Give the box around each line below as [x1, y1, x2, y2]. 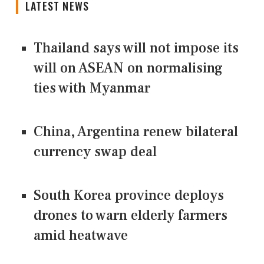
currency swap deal [34, 142, 157, 161]
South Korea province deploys [34, 186, 224, 204]
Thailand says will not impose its [34, 38, 239, 57]
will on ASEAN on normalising [34, 58, 223, 77]
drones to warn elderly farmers [34, 206, 227, 225]
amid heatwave [34, 226, 128, 245]
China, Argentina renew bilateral [34, 122, 238, 141]
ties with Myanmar [34, 78, 150, 97]
